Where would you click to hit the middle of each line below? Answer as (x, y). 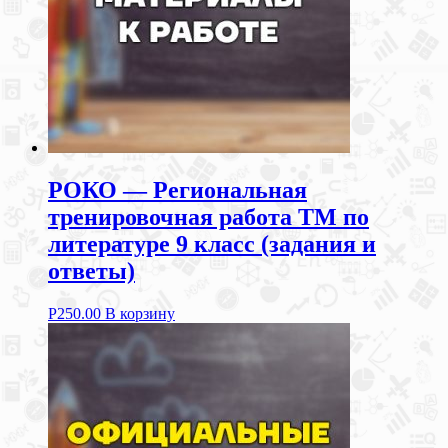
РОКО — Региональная (177, 190)
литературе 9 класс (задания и (212, 244)
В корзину (140, 313)
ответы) (91, 271)
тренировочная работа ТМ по (208, 217)
